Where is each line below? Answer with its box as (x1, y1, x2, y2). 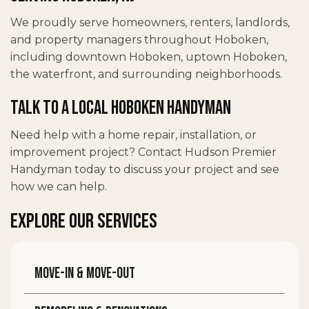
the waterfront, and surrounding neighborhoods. (10, 67, 282, 81)
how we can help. (10, 179, 107, 193)
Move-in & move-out (34, 263, 135, 283)
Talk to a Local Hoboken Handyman (10, 96, 231, 119)
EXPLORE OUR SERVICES (10, 208, 157, 234)
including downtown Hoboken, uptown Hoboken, (10, 50, 287, 63)
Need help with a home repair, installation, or (10, 128, 257, 141)
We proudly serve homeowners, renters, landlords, (10, 15, 290, 29)
